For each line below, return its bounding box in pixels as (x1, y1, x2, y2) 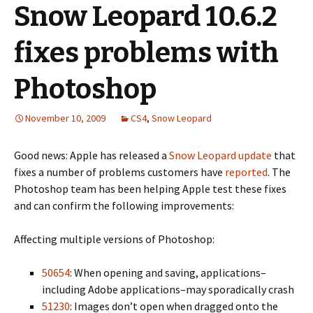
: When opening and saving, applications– (70, 265, 266, 279)
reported (225, 165, 268, 179)
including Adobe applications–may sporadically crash (42, 282, 294, 296)
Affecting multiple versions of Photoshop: (14, 232, 214, 246)
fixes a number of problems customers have (14, 165, 225, 179)
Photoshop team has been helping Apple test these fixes (14, 182, 286, 196)
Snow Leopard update (169, 148, 272, 162)
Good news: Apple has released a (14, 148, 169, 162)
